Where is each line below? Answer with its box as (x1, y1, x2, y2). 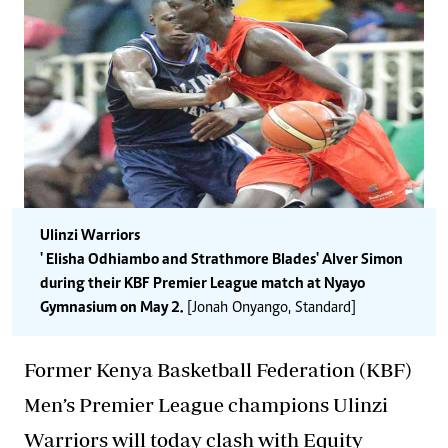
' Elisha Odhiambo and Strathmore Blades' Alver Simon (40, 251, 403, 268)
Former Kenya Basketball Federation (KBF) (24, 357, 412, 381)
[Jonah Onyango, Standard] (183, 299, 356, 316)
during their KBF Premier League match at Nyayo (40, 275, 365, 292)
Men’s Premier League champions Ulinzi (24, 392, 388, 416)
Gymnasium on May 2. (40, 299, 183, 316)
